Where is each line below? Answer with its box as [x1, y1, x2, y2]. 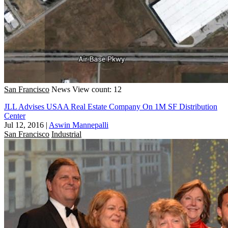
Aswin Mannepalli [49, 120, 108, 129]
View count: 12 [72, 84, 122, 94]
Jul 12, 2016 [4, 120, 44, 129]
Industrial [51, 129, 81, 138]
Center [4, 111, 25, 120]
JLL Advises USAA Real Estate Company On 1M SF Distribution [4, 102, 217, 111]
